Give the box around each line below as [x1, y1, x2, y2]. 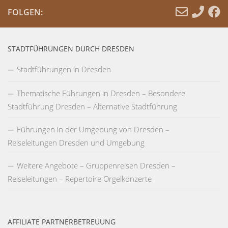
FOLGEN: [8, 6, 43, 18]
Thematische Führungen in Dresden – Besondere [17, 88, 185, 98]
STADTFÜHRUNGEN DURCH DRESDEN [8, 43, 134, 53]
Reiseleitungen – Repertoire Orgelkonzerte [8, 173, 152, 184]
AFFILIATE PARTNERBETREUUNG [8, 216, 116, 226]
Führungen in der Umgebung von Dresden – [17, 124, 169, 134]
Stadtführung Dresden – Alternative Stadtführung [8, 101, 177, 111]
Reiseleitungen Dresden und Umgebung [8, 137, 145, 148]
